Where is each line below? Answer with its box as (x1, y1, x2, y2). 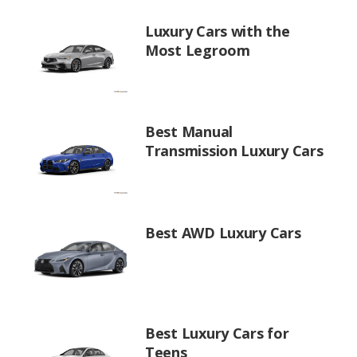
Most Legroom (145, 40, 250, 60)
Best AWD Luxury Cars (145, 222, 301, 242)
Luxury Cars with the (145, 21, 290, 41)
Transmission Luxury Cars (145, 141, 324, 160)
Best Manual (145, 122, 233, 141)
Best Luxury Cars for (145, 324, 289, 343)
